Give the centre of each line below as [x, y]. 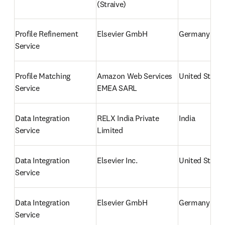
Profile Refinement [47, 34]
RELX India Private [128, 118]
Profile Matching [43, 76]
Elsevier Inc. [117, 160]
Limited [110, 130]
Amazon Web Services [135, 76]
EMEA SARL [117, 88]
